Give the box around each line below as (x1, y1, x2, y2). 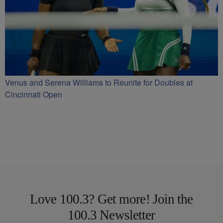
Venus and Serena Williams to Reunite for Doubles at (5, 76, 193, 88)
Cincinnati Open (5, 88, 62, 100)
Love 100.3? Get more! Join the (30, 191, 193, 207)
